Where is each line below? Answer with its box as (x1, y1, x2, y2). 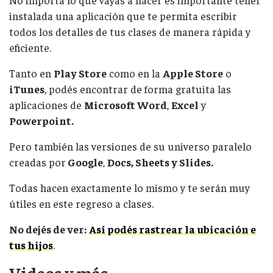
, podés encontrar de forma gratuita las (44, 82, 231, 96)
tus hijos (9, 238, 53, 252)
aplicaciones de (9, 98, 84, 112)
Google (66, 155, 103, 169)
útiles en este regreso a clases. (9, 197, 154, 211)
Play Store (54, 66, 107, 80)
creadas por (9, 155, 66, 169)
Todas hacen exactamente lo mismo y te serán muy (9, 181, 250, 195)
